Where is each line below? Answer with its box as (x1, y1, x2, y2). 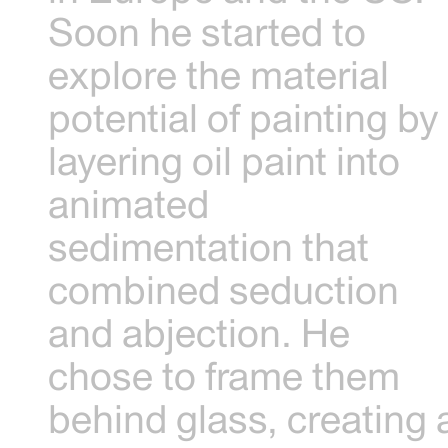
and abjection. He (48, 309, 351, 355)
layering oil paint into (48, 137, 401, 183)
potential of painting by (48, 94, 440, 140)
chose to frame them (48, 352, 401, 398)
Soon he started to (48, 8, 367, 54)
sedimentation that (48, 223, 370, 269)
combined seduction (48, 266, 400, 312)
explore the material (48, 51, 390, 97)
